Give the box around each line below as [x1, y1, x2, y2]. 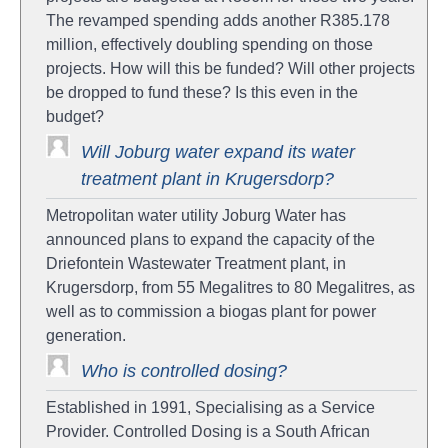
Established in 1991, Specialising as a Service [46, 399, 375, 417]
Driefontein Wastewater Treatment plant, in [46, 255, 346, 273]
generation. [46, 327, 126, 345]
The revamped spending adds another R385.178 [46, 12, 390, 30]
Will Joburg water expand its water [81, 142, 355, 163]
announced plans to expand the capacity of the [46, 231, 375, 249]
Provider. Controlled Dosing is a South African [46, 423, 370, 441]
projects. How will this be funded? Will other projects [46, 60, 415, 78]
